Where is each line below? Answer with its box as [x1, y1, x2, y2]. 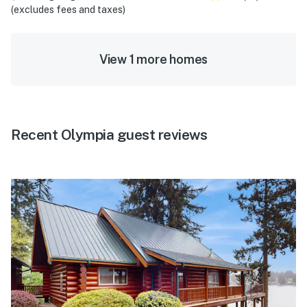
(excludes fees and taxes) [11, 3, 125, 15]
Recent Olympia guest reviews [11, 125, 207, 143]
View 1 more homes [99, 51, 208, 66]
